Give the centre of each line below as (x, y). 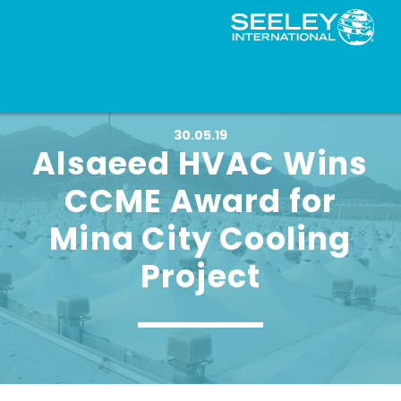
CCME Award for (200, 201)
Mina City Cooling (200, 239)
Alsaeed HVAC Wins (200, 163)
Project (200, 276)
